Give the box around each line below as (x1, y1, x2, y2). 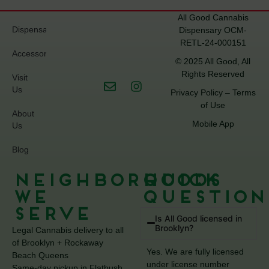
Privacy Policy (170, 87, 223, 97)
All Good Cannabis (177, 12, 249, 22)
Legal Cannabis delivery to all (12, 225, 124, 235)
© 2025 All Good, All (175, 56, 251, 66)
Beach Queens (12, 250, 68, 260)
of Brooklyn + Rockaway (12, 237, 103, 247)
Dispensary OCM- (179, 25, 247, 35)
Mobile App (192, 118, 234, 128)
